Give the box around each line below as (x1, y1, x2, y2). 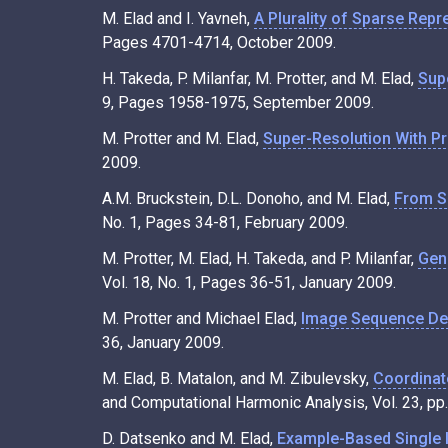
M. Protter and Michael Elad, (102, 308, 301, 328)
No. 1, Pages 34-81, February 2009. (102, 212, 348, 232)
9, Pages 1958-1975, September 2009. (102, 92, 374, 112)
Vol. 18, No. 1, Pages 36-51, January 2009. (102, 272, 396, 292)
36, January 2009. (102, 332, 224, 352)
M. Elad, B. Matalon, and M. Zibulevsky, (102, 368, 373, 388)
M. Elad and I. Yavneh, (102, 8, 254, 28)
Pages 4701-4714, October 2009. (102, 32, 336, 52)
